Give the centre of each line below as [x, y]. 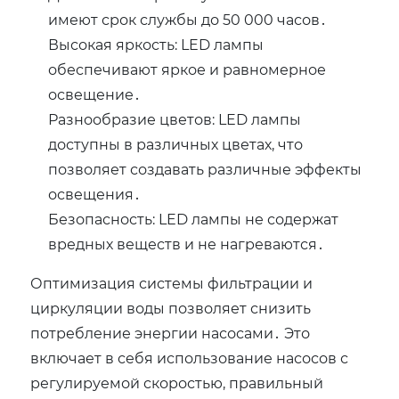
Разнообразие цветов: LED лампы [175, 119]
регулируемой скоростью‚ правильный [177, 383]
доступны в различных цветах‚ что [176, 144]
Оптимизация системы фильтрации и [172, 283]
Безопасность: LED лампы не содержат [194, 219]
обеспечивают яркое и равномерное [187, 69]
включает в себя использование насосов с [190, 358]
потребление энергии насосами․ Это [171, 333]
